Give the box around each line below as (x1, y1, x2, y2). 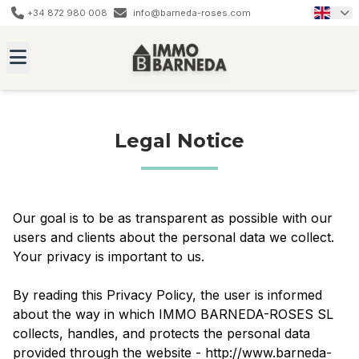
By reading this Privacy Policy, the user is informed (13, 287, 322, 303)
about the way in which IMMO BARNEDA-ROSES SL (13, 306, 333, 322)
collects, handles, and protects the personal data (13, 325, 310, 341)
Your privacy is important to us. (13, 248, 204, 264)
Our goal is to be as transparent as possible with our (13, 210, 333, 226)
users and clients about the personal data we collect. (13, 229, 334, 245)
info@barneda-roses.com (133, 7, 251, 18)
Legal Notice (115, 129, 244, 152)
